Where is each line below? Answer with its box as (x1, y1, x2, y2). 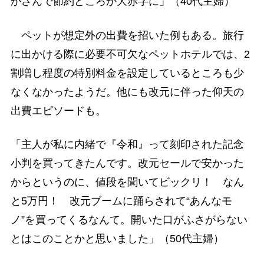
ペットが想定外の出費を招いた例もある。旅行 (10, 29, 244, 41)
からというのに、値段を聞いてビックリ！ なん (10, 176, 244, 188)
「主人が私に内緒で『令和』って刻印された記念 (10, 138, 244, 150)
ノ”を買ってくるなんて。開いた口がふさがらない (10, 213, 247, 226)
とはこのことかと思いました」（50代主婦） (10, 232, 224, 245)
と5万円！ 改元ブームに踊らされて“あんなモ (10, 194, 232, 207)
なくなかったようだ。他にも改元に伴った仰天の (10, 85, 244, 98)
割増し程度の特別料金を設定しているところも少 (10, 67, 244, 79)
